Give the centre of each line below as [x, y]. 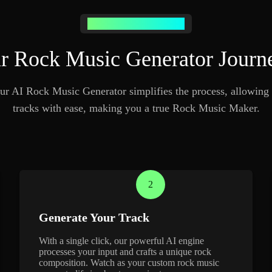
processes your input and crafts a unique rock [125, 251]
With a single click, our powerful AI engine [121, 240]
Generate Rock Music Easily [136, 23]
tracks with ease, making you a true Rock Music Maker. [136, 108]
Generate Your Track [94, 217]
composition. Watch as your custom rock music [129, 262]
